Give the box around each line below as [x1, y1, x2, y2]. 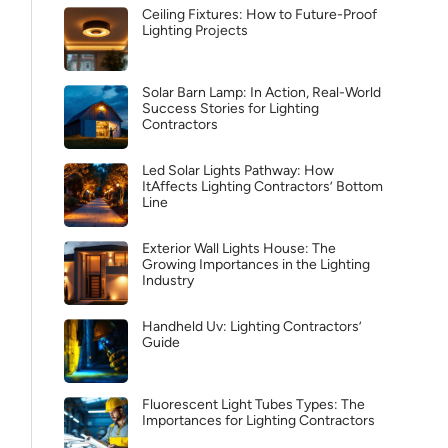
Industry [142, 272, 194, 289]
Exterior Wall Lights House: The [142, 240, 336, 257]
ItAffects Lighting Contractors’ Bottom [142, 178, 383, 195]
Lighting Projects [142, 22, 248, 39]
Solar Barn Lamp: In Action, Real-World [142, 84, 381, 101]
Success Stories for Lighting [142, 100, 319, 117]
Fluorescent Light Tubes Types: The [142, 396, 365, 413]
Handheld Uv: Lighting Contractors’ [142, 318, 362, 335]
